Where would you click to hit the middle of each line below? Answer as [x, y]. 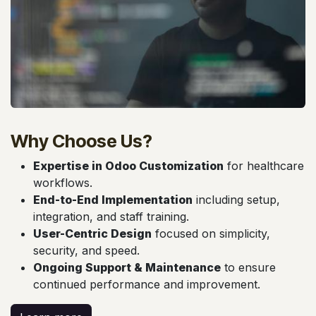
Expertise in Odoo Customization [128, 165]
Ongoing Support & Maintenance [127, 267]
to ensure [248, 267]
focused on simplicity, [211, 233]
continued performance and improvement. [147, 284]
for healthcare [264, 165]
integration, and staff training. [111, 216]
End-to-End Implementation [113, 199]
